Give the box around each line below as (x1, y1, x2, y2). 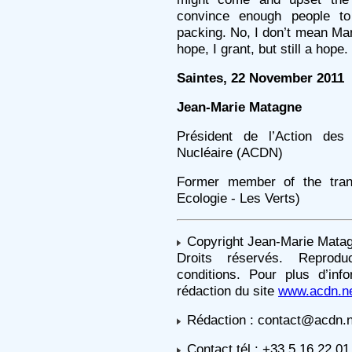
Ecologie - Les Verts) (177, 190, 300, 206)
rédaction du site (177, 283, 278, 299)
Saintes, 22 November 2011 (177, 70, 344, 86)
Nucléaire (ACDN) (177, 145, 283, 160)
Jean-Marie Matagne (177, 99, 302, 115)
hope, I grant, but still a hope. (177, 41, 348, 57)
